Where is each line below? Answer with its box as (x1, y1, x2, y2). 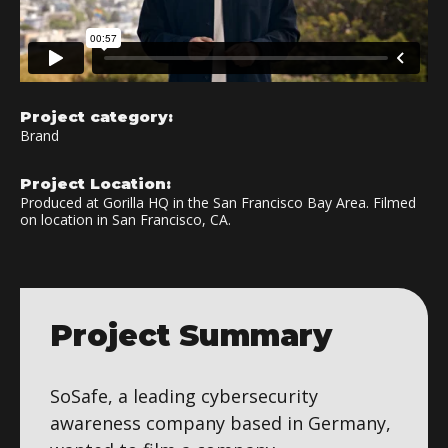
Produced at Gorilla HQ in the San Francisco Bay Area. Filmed (20, 192, 416, 212)
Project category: (20, 106, 173, 126)
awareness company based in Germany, (50, 410, 391, 435)
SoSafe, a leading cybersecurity (50, 383, 318, 408)
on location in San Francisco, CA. (20, 209, 231, 229)
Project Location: (20, 173, 171, 193)
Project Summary (50, 316, 332, 354)
